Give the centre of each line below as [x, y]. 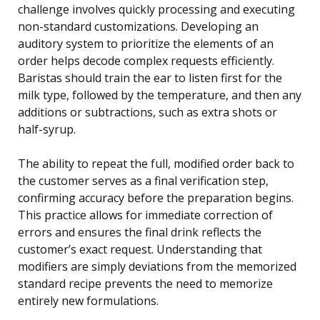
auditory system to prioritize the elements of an [146, 44]
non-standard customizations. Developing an [138, 27]
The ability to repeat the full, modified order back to [156, 164]
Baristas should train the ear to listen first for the [150, 78]
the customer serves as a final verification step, [143, 181]
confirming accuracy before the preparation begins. [156, 198]
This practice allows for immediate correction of [145, 215]
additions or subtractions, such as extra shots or [147, 112]
